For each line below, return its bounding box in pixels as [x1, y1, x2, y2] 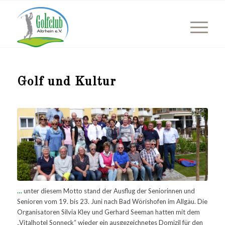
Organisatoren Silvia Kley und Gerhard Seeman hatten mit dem [17, 207, 200, 216]
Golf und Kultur [17, 75, 116, 88]
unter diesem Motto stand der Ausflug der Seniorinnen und [22, 186, 195, 195]
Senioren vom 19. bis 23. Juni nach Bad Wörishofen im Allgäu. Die [17, 197, 207, 205]
